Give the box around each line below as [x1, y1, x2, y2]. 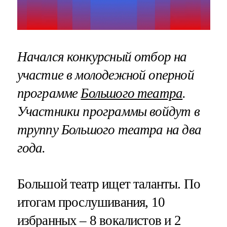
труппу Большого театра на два [17, 122, 201, 137]
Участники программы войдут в [17, 103, 200, 119]
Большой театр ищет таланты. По [17, 176, 201, 192]
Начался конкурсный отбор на [17, 49, 187, 64]
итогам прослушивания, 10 [17, 195, 165, 210]
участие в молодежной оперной [17, 67, 194, 83]
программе [17, 85, 81, 101]
